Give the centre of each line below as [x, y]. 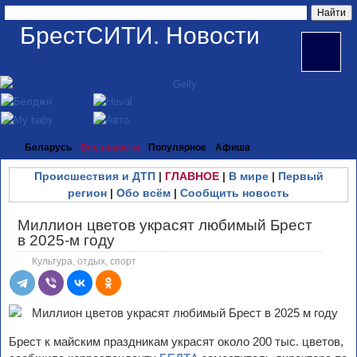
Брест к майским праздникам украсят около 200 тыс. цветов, [176, 341]
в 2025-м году [66, 240]
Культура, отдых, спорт [84, 261]
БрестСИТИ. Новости [140, 35]
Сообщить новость [235, 193]
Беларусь [48, 147]
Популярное [177, 147]
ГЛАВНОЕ [192, 176]
